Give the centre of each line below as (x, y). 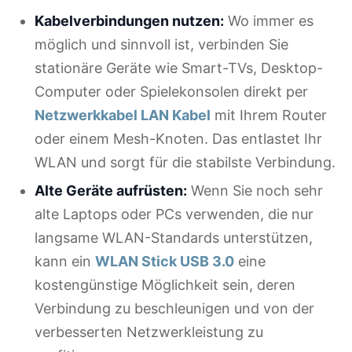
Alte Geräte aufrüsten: (111, 191)
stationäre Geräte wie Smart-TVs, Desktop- (179, 68)
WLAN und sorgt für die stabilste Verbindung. (185, 162)
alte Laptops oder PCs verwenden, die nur (174, 214)
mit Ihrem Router (269, 115)
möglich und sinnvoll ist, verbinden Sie (161, 44)
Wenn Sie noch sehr (255, 191)
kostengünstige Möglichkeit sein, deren (165, 285)
